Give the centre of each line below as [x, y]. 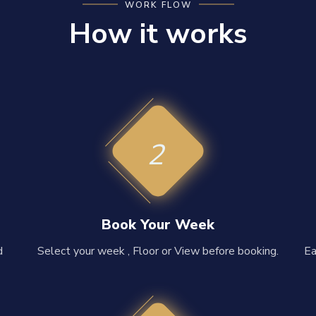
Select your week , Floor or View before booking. [158, 251]
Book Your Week [158, 224]
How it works [158, 34]
